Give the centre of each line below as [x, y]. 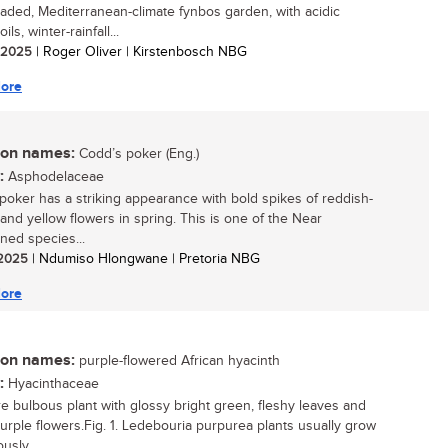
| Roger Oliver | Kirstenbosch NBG [139, 52]
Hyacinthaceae [51, 384]
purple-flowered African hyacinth [177, 361]
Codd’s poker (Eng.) [137, 154]
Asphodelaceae [54, 177]
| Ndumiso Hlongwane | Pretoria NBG [144, 259]
